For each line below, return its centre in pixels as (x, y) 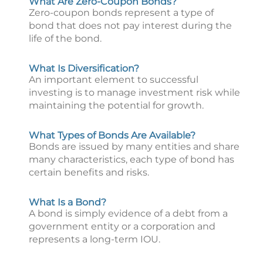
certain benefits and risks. (89, 172)
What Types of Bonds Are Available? (112, 135)
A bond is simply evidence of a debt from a (128, 213)
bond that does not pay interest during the (130, 26)
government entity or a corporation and (122, 226)
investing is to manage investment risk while (134, 92)
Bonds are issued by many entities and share (134, 146)
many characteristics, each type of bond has (131, 159)
